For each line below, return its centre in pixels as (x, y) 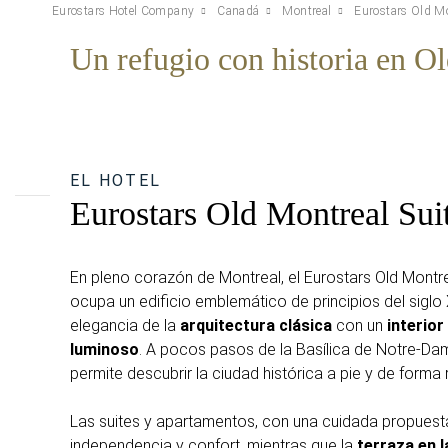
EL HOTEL (116, 180)
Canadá (238, 10)
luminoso (104, 349)
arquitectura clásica (256, 325)
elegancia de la (125, 325)
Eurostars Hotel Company (123, 10)
